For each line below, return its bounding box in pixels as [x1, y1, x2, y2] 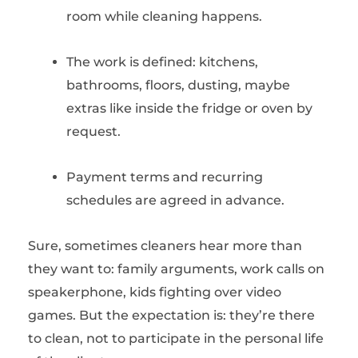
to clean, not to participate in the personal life [28, 331, 324, 346]
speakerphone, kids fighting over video [28, 284, 281, 300]
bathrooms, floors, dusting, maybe [66, 78, 290, 93]
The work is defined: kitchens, [66, 54, 258, 70]
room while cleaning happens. [66, 9, 262, 24]
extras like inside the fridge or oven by [66, 101, 312, 116]
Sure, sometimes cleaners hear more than [28, 238, 302, 253]
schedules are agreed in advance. [66, 193, 284, 208]
